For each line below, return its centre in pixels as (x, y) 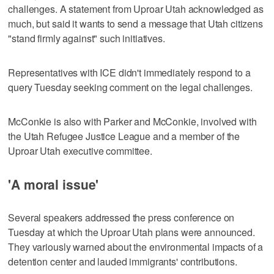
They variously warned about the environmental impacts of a (136, 246)
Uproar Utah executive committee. (80, 150)
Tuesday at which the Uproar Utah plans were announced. (131, 232)
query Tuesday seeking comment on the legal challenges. (130, 87)
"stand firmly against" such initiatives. (87, 38)
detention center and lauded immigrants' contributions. (123, 261)
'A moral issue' (54, 184)
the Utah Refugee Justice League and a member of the (124, 136)
